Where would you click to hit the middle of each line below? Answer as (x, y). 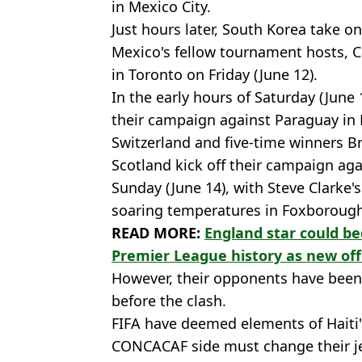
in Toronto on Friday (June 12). (215, 74)
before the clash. (169, 300)
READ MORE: (158, 232)
